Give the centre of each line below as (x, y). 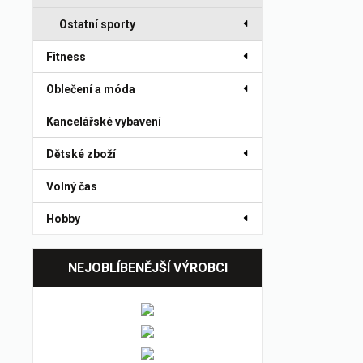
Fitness (66, 57)
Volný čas (72, 186)
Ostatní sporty (97, 24)
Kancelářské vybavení (104, 122)
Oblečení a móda (91, 89)
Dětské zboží (81, 154)
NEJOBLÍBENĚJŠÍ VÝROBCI (147, 268)
